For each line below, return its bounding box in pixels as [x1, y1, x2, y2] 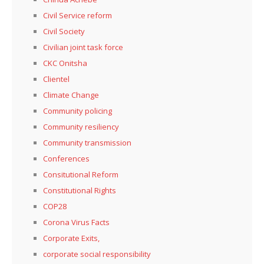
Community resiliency [43, 121, 119, 132]
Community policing [43, 105, 112, 116]
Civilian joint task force [43, 41, 123, 52]
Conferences [43, 153, 90, 164]
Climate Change [43, 89, 99, 100]
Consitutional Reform [43, 169, 118, 180]
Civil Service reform [43, 9, 112, 21]
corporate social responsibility [43, 248, 151, 259]
